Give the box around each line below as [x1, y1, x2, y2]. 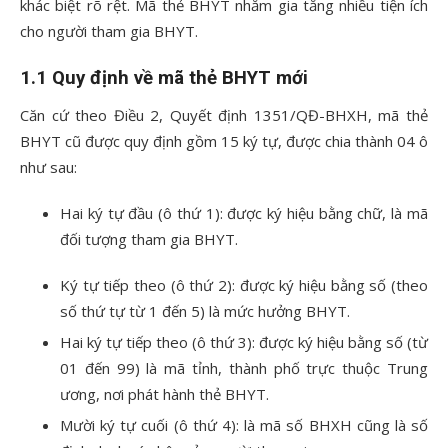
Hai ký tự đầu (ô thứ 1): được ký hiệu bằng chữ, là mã [60, 203, 428, 223]
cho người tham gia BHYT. [20, 21, 202, 41]
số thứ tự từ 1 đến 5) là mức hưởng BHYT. [60, 301, 354, 321]
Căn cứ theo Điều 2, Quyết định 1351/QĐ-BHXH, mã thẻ [20, 105, 428, 125]
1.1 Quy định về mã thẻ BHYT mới [20, 67, 313, 89]
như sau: [20, 157, 77, 177]
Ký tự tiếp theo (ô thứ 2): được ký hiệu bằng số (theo [60, 275, 428, 295]
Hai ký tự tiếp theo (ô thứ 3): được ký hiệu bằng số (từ [60, 332, 428, 352]
